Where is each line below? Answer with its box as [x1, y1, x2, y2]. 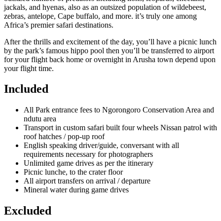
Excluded [4, 204, 51, 218]
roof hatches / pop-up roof [24, 132, 105, 141]
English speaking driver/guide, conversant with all [24, 141, 179, 150]
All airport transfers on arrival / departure [24, 177, 150, 185]
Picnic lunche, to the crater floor [24, 168, 123, 177]
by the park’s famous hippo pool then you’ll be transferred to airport [4, 46, 214, 55]
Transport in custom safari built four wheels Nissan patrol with [24, 123, 217, 132]
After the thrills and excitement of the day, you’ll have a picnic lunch [4, 37, 217, 46]
